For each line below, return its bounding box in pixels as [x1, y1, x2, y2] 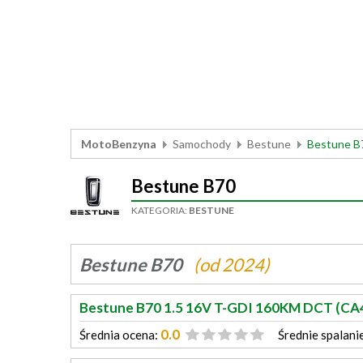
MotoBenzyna [81, 137, 156, 151]
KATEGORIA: [131, 204, 189, 216]
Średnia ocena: [79, 327, 158, 342]
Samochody [173, 137, 231, 151]
